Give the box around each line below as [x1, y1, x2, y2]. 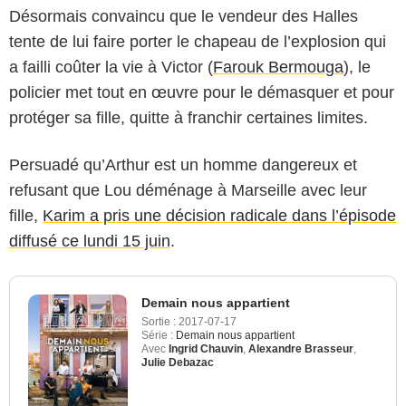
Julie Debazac [141, 355, 214, 369]
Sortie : [141, 314, 176, 328]
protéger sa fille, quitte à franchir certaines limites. [9, 108, 368, 127]
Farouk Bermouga [213, 57, 343, 76]
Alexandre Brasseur [248, 342, 353, 355]
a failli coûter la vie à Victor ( [9, 57, 213, 76]
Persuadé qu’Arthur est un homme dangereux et [9, 155, 357, 174]
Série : [141, 328, 173, 342]
